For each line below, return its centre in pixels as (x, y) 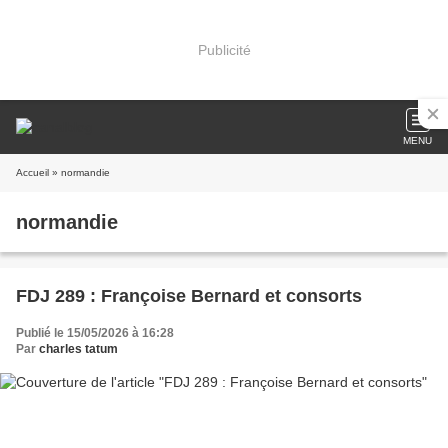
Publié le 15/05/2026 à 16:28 (95, 333)
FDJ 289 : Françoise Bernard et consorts (189, 296)
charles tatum (78, 349)
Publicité (224, 49)
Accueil (32, 172)
